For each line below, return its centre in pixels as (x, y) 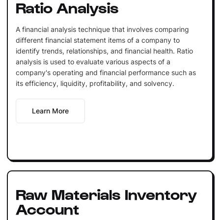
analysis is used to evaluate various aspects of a (93, 61)
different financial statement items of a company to (97, 40)
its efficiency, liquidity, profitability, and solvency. (95, 83)
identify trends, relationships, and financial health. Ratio (104, 51)
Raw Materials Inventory (106, 193)
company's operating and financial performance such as (106, 72)
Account (47, 208)
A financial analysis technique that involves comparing (102, 29)
